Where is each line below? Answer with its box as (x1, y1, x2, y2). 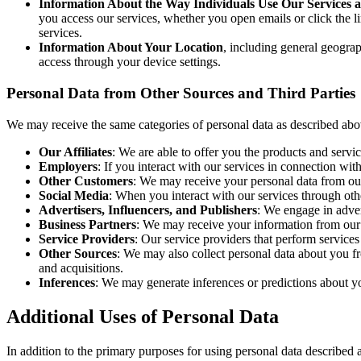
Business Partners (39, 217, 136, 231)
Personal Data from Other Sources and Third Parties (6, 85, 355, 102)
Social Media (39, 188, 109, 202)
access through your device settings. (39, 55, 221, 69)
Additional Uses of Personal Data (6, 305, 279, 327)
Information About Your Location (39, 40, 223, 55)
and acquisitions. (39, 260, 123, 275)
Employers (39, 159, 98, 173)
